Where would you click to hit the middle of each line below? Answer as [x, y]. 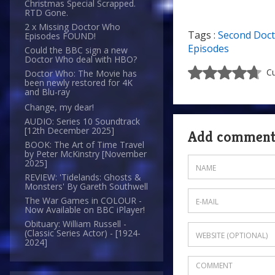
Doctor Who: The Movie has [81, 74]
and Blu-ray [47, 92]
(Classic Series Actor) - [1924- [83, 233]
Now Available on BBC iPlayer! [85, 210]
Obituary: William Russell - [76, 224]
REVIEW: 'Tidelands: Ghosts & [83, 177]
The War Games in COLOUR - [83, 201]
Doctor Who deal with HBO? [81, 60]
